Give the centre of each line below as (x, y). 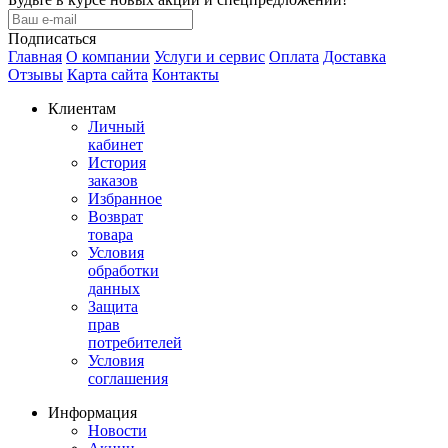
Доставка (354, 56)
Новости (117, 430)
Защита (113, 306)
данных (114, 288)
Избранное (125, 198)
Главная (35, 56)
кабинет (115, 144)
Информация (92, 412)
